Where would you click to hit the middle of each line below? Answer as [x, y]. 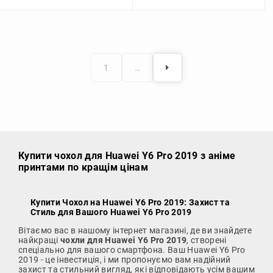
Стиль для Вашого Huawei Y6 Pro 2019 [111, 212]
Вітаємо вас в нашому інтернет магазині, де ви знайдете [135, 230]
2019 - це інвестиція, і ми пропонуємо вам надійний [125, 259]
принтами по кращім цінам [83, 167]
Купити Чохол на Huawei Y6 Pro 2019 [108, 202]
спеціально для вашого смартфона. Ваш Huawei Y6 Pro [132, 250]
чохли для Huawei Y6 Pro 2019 [124, 240]
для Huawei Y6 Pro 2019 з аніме [159, 155]
